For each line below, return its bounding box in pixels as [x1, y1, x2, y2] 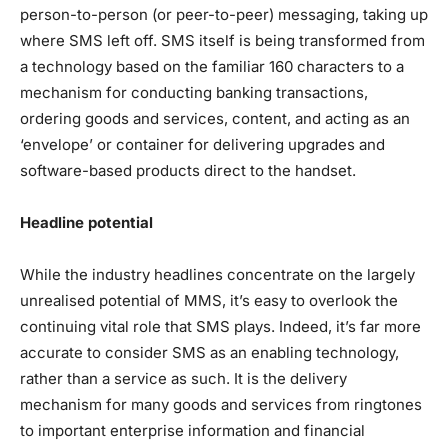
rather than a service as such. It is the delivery [20, 368, 347, 388]
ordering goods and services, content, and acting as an [20, 108, 410, 128]
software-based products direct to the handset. [20, 160, 356, 180]
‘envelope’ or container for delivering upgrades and [20, 134, 385, 154]
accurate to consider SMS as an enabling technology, [20, 342, 399, 362]
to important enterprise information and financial [20, 420, 365, 440]
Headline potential [20, 212, 153, 232]
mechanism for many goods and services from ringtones [20, 394, 422, 414]
